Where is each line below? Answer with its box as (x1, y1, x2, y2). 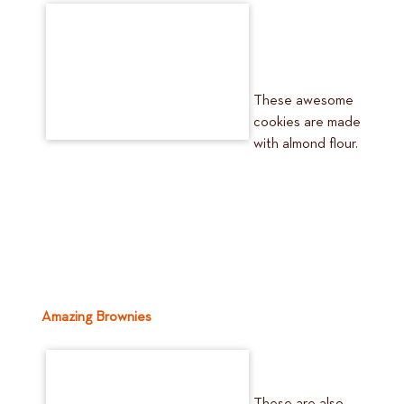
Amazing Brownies (41, 310, 151, 325)
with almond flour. (253, 137, 358, 151)
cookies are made (253, 115, 361, 130)
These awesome (253, 94, 353, 108)
